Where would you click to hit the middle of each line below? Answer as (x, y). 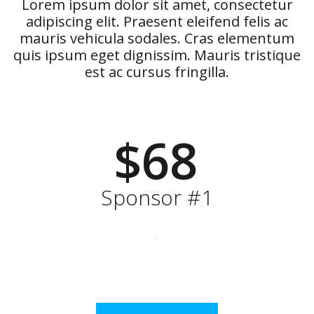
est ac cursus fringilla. (157, 72)
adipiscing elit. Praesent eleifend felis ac (157, 21)
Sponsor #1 (157, 197)
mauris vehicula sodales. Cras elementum (157, 38)
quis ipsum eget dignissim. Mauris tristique (157, 55)
